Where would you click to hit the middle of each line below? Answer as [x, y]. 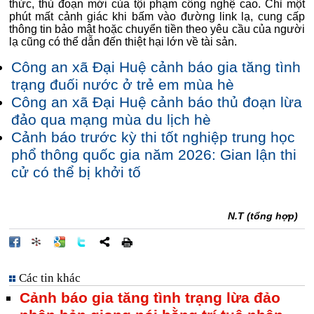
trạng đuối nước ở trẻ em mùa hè [123, 85]
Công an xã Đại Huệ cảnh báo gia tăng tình [156, 67]
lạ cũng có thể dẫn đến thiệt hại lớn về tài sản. [123, 42]
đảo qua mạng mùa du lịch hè [111, 120]
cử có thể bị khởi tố [76, 172]
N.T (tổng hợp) [263, 216]
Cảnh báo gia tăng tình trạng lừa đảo [150, 298]
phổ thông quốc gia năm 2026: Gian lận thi [154, 155]
